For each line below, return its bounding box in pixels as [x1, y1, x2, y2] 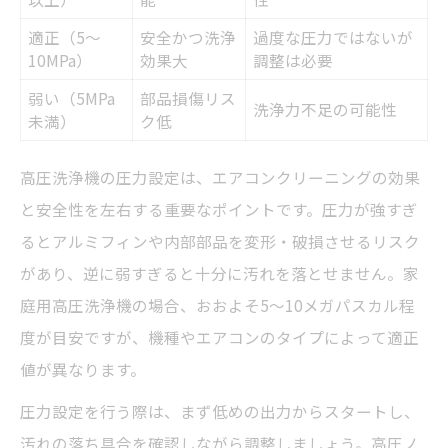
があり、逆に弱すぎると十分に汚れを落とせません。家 [20, 262, 419, 285]
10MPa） [28, 49, 92, 72]
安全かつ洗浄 [140, 26, 236, 49]
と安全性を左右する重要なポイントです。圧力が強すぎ [20, 198, 418, 221]
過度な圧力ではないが [253, 26, 413, 49]
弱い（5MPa [28, 87, 115, 110]
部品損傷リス [140, 87, 236, 110]
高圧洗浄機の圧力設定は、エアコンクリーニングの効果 [20, 166, 420, 189]
